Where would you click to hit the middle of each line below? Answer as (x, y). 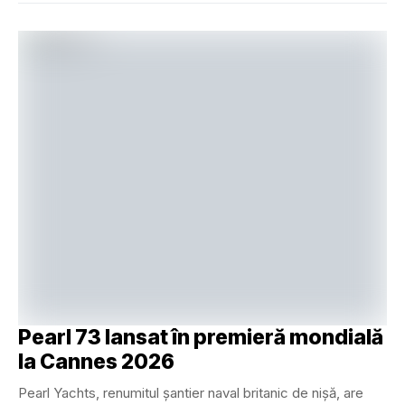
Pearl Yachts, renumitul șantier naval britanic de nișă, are (191, 393)
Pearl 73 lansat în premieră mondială (201, 338)
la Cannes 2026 (96, 362)
